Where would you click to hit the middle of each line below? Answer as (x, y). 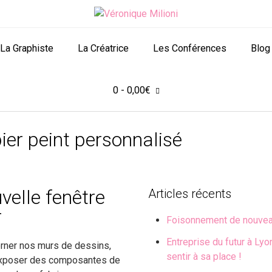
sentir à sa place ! (204, 257)
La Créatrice (103, 48)
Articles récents (190, 194)
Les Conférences (189, 48)
